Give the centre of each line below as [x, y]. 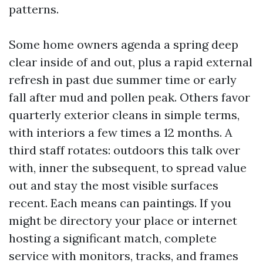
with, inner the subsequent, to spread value [128, 168]
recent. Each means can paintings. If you [120, 203]
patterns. [34, 9]
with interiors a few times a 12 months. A [121, 132]
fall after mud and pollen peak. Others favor [129, 97]
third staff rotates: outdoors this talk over [124, 150]
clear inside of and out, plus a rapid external [131, 62]
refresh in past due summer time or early [123, 80]
